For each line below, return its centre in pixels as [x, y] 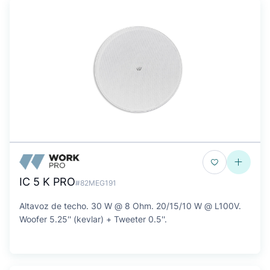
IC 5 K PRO [47, 182]
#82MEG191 [96, 183]
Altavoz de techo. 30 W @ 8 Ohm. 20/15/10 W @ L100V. [130, 206]
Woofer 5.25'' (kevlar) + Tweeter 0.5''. [93, 219]
